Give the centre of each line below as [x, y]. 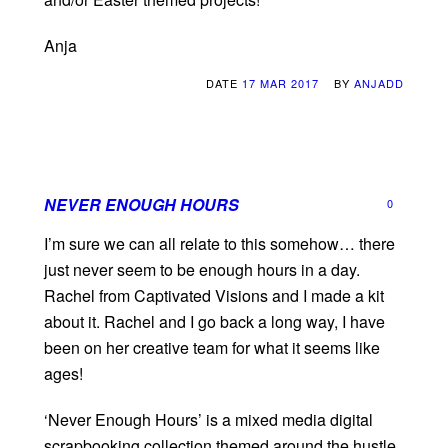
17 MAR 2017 [280, 83]
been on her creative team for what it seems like [212, 348]
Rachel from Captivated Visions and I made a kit [214, 296]
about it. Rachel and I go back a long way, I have [214, 322]
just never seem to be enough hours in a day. [202, 270]
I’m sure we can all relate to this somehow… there [219, 244]
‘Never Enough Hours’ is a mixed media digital [208, 420]
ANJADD [379, 83]
